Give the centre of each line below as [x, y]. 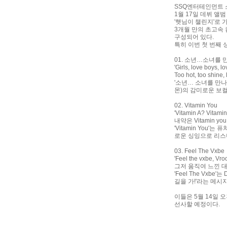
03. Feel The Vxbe [199, 151]
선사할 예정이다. [197, 204]
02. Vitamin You [196, 105]
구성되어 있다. [194, 37]
